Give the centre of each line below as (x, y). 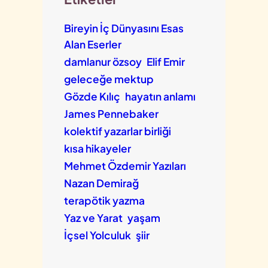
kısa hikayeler (97, 148)
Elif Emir (165, 61)
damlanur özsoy (103, 61)
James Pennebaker (111, 113)
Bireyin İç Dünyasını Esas (124, 28)
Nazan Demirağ (101, 183)
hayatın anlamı (160, 96)
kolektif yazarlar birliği (117, 131)
